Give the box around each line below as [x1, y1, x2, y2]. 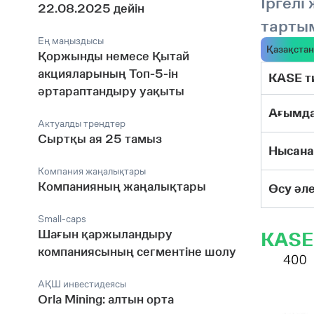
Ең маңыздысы [38, 35, 104, 46]
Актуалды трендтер [38, 118, 125, 129]
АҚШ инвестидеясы [38, 278, 126, 289]
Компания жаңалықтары [38, 165, 146, 177]
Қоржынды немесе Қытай [38, 49, 189, 63]
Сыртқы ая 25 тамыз [38, 132, 162, 146]
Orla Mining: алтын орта [38, 292, 174, 306]
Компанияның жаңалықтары [38, 179, 206, 193]
